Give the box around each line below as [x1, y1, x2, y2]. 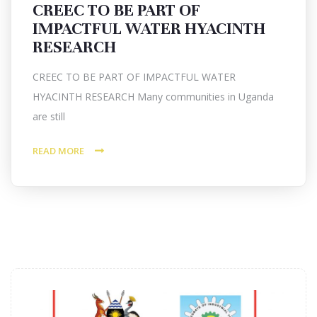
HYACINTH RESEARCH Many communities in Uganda [33, 90, 274, 103]
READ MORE [33, 144, 84, 157]
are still [33, 110, 65, 123]
